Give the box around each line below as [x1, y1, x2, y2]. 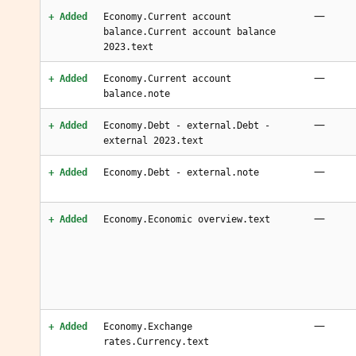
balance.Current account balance [103, 26, 276, 37]
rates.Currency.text [103, 336, 209, 347]
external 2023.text [103, 135, 203, 146]
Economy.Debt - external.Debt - [103, 120, 270, 131]
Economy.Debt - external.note [103, 167, 259, 178]
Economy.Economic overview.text [103, 214, 270, 225]
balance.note [103, 88, 170, 99]
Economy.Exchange [103, 321, 192, 332]
